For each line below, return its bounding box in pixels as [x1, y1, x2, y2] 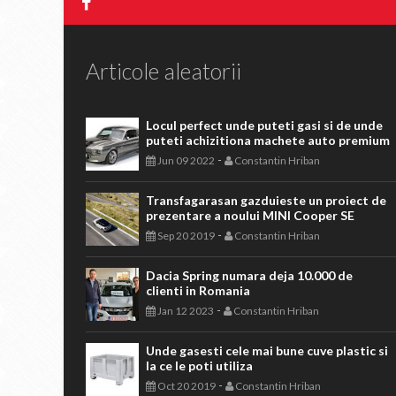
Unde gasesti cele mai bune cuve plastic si [146, 343, 388, 358]
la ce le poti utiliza [146, 358, 253, 373]
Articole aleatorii [86, 57, 241, 84]
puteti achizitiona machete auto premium [146, 133, 390, 148]
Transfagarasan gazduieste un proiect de [146, 193, 386, 208]
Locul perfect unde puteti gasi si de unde [146, 118, 383, 133]
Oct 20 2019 [156, 379, 216, 392]
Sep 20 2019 [156, 229, 215, 242]
